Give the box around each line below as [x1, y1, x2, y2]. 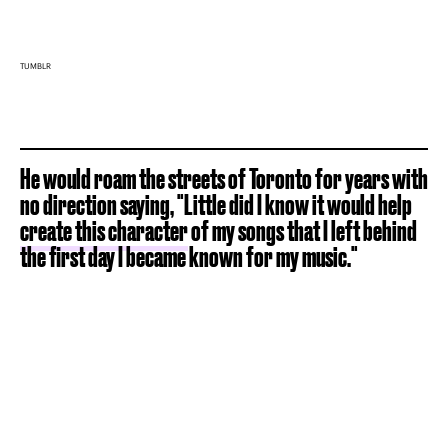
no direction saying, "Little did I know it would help [20, 188, 412, 220]
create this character [20, 214, 188, 246]
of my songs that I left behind [188, 214, 417, 246]
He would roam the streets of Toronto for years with [20, 162, 428, 194]
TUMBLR [20, 60, 51, 71]
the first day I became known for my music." [20, 240, 358, 272]
